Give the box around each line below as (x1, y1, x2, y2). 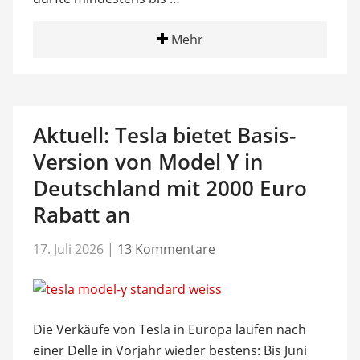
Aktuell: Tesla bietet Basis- (32, 121, 296, 149)
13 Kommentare (117, 239, 215, 258)
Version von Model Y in (32, 147, 264, 176)
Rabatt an (32, 200, 131, 229)
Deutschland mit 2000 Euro (32, 174, 307, 202)
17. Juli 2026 (32, 239, 104, 258)
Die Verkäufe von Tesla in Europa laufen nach (32, 320, 306, 338)
